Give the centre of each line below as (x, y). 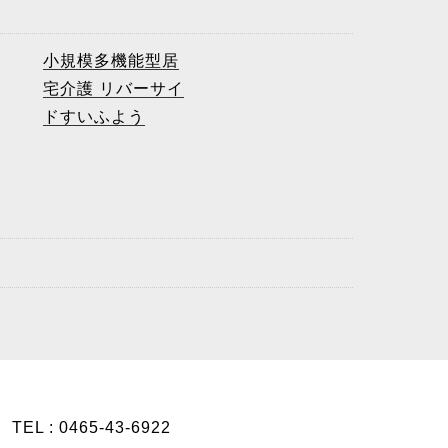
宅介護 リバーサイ (113, 88)
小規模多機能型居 (111, 60)
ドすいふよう (94, 116)
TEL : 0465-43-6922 (91, 427)
